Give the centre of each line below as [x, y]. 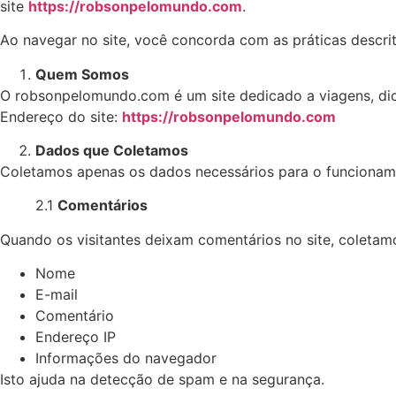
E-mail [57, 295]
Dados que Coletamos [112, 150]
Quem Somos [82, 74]
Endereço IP [76, 337]
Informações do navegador [126, 358]
